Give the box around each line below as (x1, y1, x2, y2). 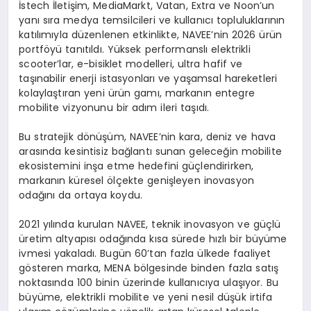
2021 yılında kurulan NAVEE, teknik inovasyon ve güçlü (19, 217, 281, 232)
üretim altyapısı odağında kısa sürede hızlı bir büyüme (19, 232, 287, 246)
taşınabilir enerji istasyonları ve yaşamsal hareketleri (19, 72, 278, 86)
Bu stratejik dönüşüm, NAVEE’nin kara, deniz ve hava (19, 130, 276, 144)
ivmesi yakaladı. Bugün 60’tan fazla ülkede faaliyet (19, 246, 271, 261)
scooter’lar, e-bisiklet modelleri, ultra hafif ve (19, 57, 243, 72)
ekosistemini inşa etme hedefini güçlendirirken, (19, 159, 254, 174)
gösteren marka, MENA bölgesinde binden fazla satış (19, 261, 279, 276)
